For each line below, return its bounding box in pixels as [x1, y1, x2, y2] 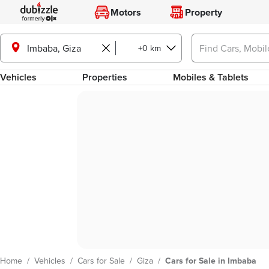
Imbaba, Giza [27, 41, 81, 55]
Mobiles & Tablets [173, 70, 249, 84]
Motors [110, 5, 141, 19]
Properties [82, 70, 128, 84]
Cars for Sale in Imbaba [165, 255, 256, 267]
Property [185, 5, 222, 19]
